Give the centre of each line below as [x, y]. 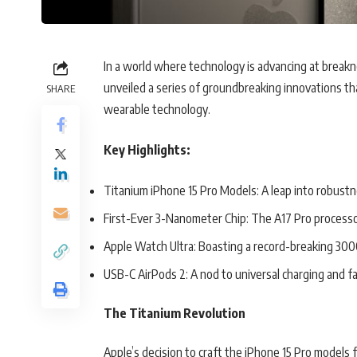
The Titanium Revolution [175, 314]
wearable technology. [157, 110]
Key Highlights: [147, 150]
